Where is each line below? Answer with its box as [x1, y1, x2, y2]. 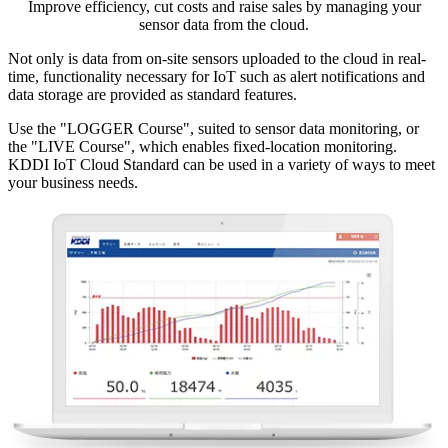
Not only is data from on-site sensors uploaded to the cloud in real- [8, 49, 426, 67]
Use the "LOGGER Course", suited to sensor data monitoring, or [8, 119, 419, 137]
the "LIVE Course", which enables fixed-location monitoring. [8, 137, 397, 155]
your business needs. [8, 173, 138, 191]
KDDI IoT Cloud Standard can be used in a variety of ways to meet [8, 155, 435, 173]
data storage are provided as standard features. [8, 85, 297, 103]
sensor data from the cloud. [139, 15, 309, 33]
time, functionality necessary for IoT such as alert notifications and [8, 67, 425, 85]
